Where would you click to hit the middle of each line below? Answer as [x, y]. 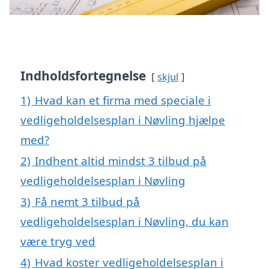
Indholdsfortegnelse [83, 76]
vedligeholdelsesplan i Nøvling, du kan [125, 222]
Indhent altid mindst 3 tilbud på [121, 161]
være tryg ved [58, 241]
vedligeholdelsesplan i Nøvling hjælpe [123, 120]
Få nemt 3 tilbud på [87, 202]
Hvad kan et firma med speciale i [123, 100]
